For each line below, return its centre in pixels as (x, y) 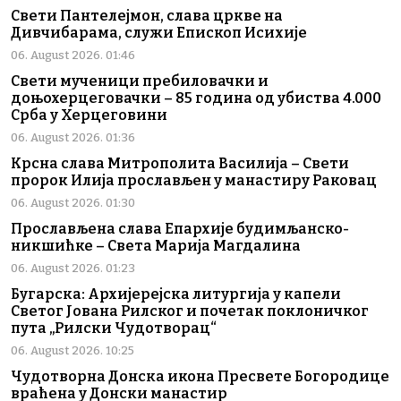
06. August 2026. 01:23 (73, 269)
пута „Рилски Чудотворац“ (114, 328)
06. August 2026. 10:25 (73, 351)
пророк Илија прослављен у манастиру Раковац (194, 181)
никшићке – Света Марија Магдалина (156, 246)
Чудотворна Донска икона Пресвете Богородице (200, 377)
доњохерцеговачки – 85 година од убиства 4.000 (196, 98)
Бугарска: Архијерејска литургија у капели (176, 294)
